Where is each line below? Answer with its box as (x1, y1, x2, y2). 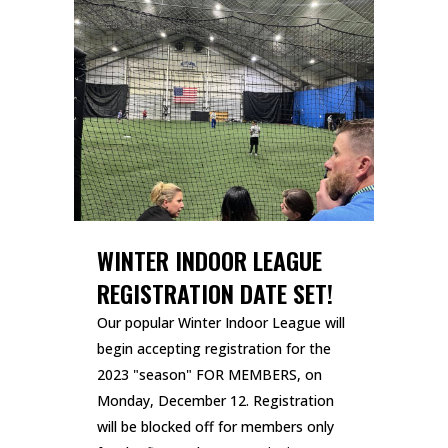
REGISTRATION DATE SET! (97, 275, 333, 312)
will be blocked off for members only (97, 417, 334, 437)
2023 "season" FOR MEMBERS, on (97, 365, 322, 385)
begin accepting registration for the (97, 339, 331, 359)
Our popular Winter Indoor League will (97, 313, 345, 333)
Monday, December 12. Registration (97, 391, 334, 411)
